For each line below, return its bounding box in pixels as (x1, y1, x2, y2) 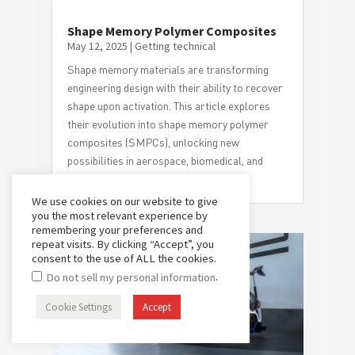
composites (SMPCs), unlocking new (67, 136, 239, 150)
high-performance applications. (67, 172, 215, 186)
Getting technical (134, 39, 216, 54)
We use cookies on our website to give (32, 193, 218, 208)
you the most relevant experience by (32, 208, 208, 223)
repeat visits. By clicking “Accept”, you (32, 236, 214, 251)
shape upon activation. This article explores (67, 99, 270, 113)
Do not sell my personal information (46, 270, 216, 284)
